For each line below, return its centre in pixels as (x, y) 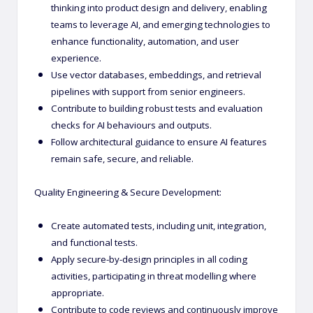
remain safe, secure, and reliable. (122, 158)
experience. (76, 58)
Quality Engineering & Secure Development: (128, 192)
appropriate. (78, 292)
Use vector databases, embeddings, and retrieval (156, 74)
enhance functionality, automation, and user (145, 41)
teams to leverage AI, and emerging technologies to (161, 24)
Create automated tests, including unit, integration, (159, 225)
